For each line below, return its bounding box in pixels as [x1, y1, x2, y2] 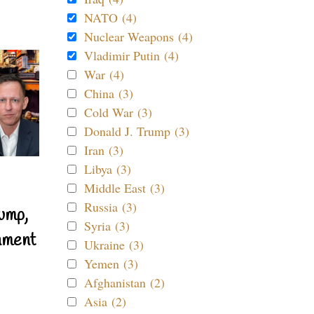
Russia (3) [84, 198, 137, 215]
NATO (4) [84, 9, 137, 26]
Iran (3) [84, 142, 123, 158]
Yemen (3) [84, 255, 138, 272]
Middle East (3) [84, 179, 165, 196]
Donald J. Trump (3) [84, 123, 189, 139]
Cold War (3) [84, 104, 152, 121]
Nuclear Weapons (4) [84, 28, 193, 45]
